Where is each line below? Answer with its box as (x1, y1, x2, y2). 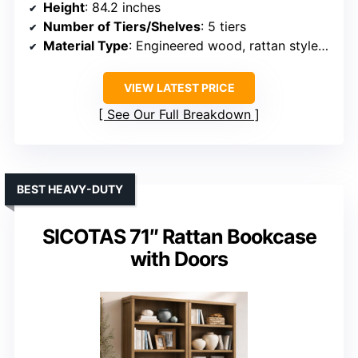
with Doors (130, 247, 228, 272)
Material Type (43, 38, 129, 54)
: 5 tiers (201, 18, 246, 35)
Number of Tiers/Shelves (43, 18, 201, 35)
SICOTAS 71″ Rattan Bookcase (42, 225, 316, 249)
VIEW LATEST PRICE (123, 81, 235, 95)
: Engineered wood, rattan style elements (129, 38, 318, 54)
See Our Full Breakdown (107, 106, 251, 123)
